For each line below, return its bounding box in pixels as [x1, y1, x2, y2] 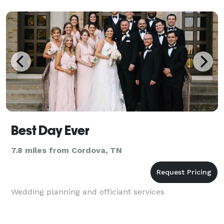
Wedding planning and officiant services [11, 186, 164, 196]
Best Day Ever [11, 122, 89, 138]
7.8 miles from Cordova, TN [11, 145, 122, 155]
